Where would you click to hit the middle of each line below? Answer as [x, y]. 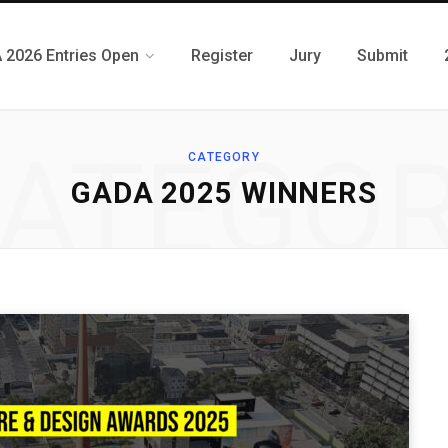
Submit [382, 55]
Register [222, 55]
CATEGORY [224, 157]
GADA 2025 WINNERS [224, 193]
